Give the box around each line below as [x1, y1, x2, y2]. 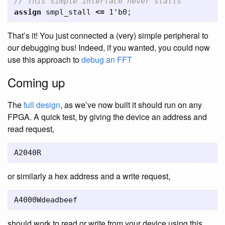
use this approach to [8, 54, 81, 65]
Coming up [8, 73, 65, 91]
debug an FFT [81, 54, 132, 65]
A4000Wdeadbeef [14, 195, 77, 204]
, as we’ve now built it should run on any [60, 99, 202, 110]
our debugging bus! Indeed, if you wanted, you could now [8, 42, 210, 53]
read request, [8, 123, 54, 135]
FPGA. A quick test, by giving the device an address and [8, 111, 207, 123]
